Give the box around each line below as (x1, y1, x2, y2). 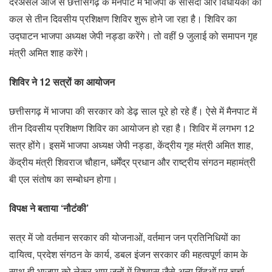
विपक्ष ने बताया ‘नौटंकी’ (9, 200, 89, 215)
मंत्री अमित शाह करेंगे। (9, 45, 89, 59)
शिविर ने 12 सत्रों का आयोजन (9, 74, 115, 89)
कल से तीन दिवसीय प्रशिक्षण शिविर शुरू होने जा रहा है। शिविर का (9, 11, 237, 25)
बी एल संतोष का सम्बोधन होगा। (9, 171, 118, 186)
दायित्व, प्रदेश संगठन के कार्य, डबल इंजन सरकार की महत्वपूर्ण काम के (9, 246, 248, 261)
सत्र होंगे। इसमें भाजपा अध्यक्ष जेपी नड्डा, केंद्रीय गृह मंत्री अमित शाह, (9, 137, 253, 152)
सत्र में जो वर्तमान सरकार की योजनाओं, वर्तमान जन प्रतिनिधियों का (9, 229, 240, 244)
